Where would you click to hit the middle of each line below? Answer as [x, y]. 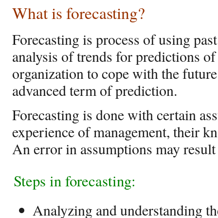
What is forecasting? [79, 13]
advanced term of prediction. [95, 90]
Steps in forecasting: [75, 181]
